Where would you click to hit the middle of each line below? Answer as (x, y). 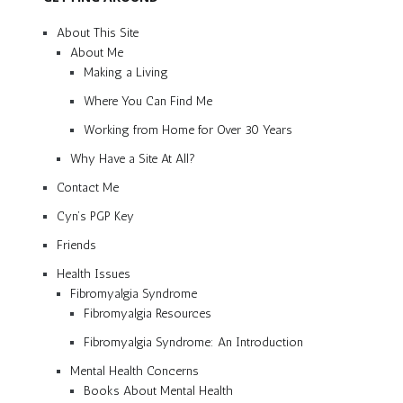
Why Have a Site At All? (133, 158)
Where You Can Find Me (148, 101)
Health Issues (94, 273)
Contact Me (88, 187)
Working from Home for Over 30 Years (188, 130)
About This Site (98, 32)
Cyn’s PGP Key (95, 216)
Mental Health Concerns (134, 371)
